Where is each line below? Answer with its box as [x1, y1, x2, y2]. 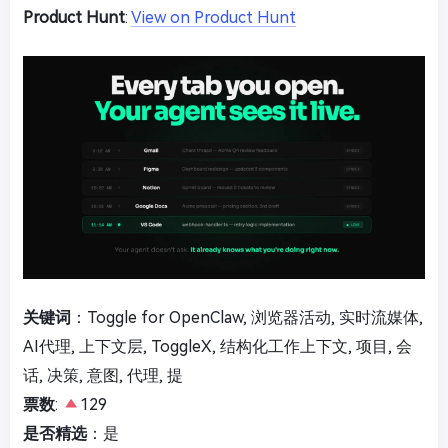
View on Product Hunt [131, 7, 296, 27]
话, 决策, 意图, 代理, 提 [23, 366, 183, 386]
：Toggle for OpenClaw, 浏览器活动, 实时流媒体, [71, 308, 423, 328]
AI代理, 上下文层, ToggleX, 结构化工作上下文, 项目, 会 [23, 337, 412, 357]
